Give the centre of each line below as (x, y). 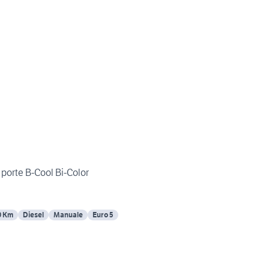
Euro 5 (103, 215)
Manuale (68, 215)
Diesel (33, 215)
